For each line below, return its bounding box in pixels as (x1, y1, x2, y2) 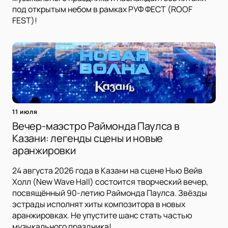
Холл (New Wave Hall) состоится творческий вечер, (12, 176, 208, 188)
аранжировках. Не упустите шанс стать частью (12, 210, 192, 221)
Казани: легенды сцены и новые (12, 131, 163, 146)
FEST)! (12, 15, 37, 26)
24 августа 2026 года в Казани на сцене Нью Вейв (12, 165, 203, 177)
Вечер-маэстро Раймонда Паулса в (12, 119, 180, 133)
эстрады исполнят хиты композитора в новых (12, 198, 185, 210)
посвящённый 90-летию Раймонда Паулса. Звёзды (12, 187, 207, 199)
